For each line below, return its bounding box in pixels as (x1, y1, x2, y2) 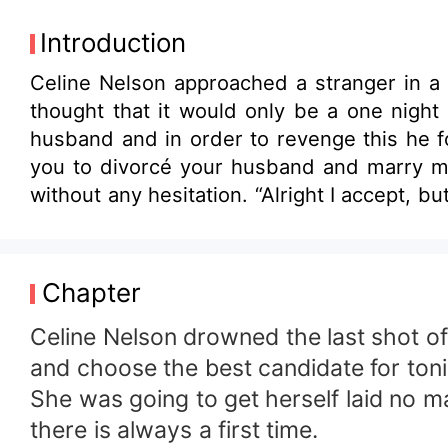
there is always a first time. (30, 416, 319, 445)
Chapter (41, 276, 141, 308)
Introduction (40, 26, 187, 58)
